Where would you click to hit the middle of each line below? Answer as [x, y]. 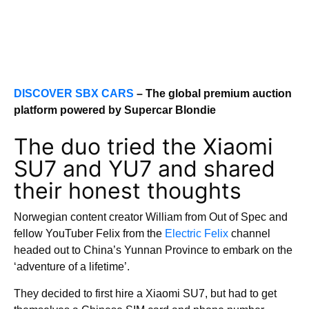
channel [249, 233]
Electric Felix [197, 233]
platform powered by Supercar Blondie [116, 110]
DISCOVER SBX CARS [74, 93]
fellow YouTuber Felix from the [89, 233]
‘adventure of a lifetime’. [73, 267]
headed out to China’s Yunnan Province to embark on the [153, 250]
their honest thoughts [128, 191]
